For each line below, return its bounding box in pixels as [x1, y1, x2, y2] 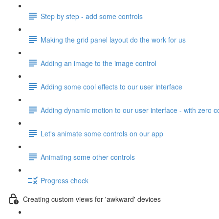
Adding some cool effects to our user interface [41, 81, 182, 91]
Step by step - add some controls [41, 11, 143, 21]
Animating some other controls [41, 152, 135, 162]
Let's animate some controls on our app [41, 128, 163, 138]
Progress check [41, 175, 88, 185]
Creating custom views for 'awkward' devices [23, 194, 161, 204]
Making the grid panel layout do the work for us [41, 34, 186, 44]
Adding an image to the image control [41, 58, 156, 68]
